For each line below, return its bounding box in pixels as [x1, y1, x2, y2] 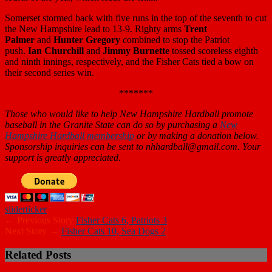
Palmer [5, 34, 35, 45]
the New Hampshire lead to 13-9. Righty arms [5, 23, 184, 34]
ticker [25, 203, 47, 214]
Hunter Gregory [53, 34, 120, 45]
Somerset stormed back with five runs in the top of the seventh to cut [5, 12, 267, 23]
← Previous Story [5, 214, 76, 225]
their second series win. [5, 67, 94, 78]
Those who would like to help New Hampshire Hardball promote [5, 108, 253, 119]
